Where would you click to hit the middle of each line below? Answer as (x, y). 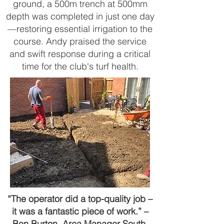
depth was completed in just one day (80, 16)
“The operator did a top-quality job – (80, 199)
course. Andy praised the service (80, 41)
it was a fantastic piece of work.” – (80, 211)
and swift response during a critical (80, 54)
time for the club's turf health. (80, 66)
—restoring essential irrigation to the (80, 29)
